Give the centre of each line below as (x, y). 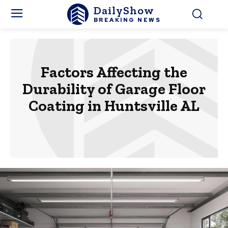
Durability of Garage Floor (114, 89)
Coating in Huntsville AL (114, 106)
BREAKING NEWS (127, 20)
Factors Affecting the (114, 72)
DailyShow (124, 10)
